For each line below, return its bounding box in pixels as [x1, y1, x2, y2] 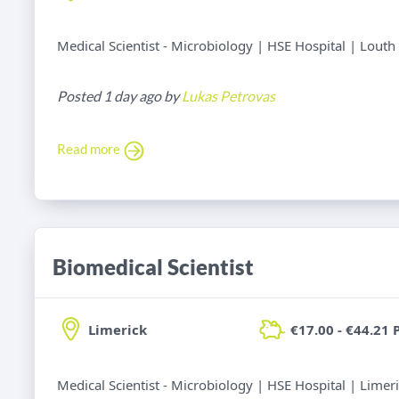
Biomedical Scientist [53, 254, 254, 281]
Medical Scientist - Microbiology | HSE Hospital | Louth [57, 37, 395, 55]
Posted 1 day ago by [57, 87, 182, 105]
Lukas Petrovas [182, 87, 275, 105]
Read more [57, 141, 123, 158]
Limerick [88, 321, 147, 339]
